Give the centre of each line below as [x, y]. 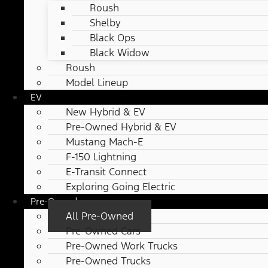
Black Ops [112, 38]
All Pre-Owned [100, 216]
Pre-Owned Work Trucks [122, 246]
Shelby [105, 23]
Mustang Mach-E [104, 142]
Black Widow [120, 53]
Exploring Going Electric [121, 187]
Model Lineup [97, 83]
